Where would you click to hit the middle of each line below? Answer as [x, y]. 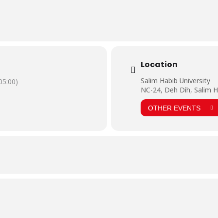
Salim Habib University [175, 81]
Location [159, 65]
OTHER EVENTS [174, 108]
